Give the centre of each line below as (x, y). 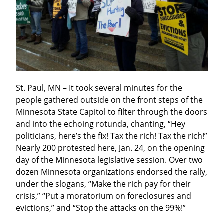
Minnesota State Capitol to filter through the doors (112, 112)
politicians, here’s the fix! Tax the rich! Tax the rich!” (112, 136)
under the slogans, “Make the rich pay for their (103, 184)
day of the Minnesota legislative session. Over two (109, 160)
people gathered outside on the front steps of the (109, 100)
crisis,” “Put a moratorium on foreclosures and (104, 196)
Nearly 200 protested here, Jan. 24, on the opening (110, 148)
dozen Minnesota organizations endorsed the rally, (112, 172)
